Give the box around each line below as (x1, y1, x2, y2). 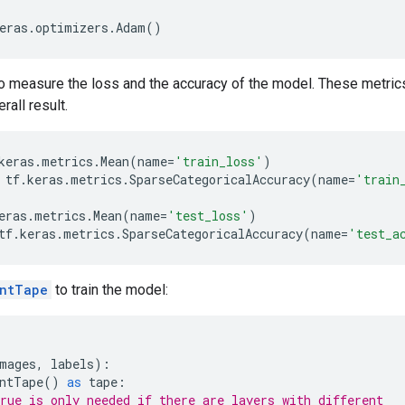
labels (51, 354, 94, 372)
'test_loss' (167, 206, 249, 224)
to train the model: (52, 280, 168, 298)
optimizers (35, 18, 108, 36)
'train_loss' (174, 152, 263, 170)
